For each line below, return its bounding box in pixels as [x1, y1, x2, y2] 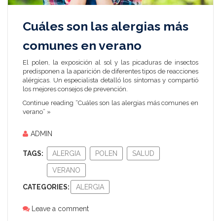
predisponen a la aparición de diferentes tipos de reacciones [23, 68, 198, 75]
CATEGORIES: [23, 183, 70, 191]
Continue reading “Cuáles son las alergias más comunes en [23, 99, 198, 107]
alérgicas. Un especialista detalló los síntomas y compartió [23, 76, 198, 84]
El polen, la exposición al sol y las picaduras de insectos [23, 59, 198, 67]
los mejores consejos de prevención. [23, 85, 128, 93]
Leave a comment [32, 205, 89, 213]
